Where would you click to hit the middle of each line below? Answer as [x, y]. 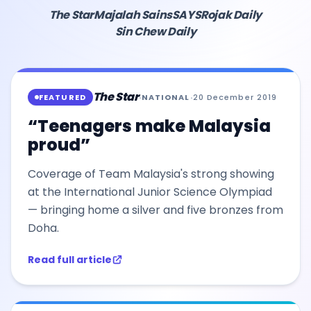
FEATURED [62, 97]
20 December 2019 [235, 97]
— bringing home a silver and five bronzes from [155, 210]
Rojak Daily [231, 15]
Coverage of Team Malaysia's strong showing [151, 174]
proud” [59, 144]
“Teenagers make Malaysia [149, 126]
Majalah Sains [133, 15]
